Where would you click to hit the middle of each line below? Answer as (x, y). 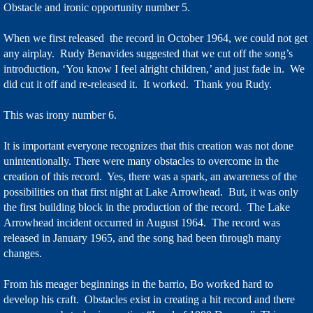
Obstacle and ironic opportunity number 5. (97, 7)
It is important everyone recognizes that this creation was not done (148, 146)
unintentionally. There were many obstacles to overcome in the (141, 161)
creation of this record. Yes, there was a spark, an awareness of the (150, 176)
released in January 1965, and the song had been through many (142, 238)
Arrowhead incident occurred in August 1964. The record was (142, 223)
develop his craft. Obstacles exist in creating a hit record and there (149, 299)
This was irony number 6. (60, 115)
